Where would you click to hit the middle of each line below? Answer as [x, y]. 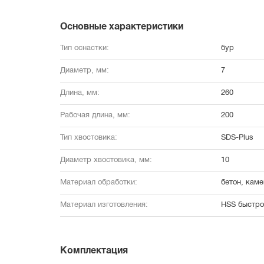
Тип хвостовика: [89, 138]
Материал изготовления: [104, 205]
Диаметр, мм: [85, 71]
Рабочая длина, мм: [95, 115]
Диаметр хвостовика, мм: [106, 160]
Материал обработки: [99, 183]
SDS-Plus [237, 138]
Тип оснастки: [85, 48]
